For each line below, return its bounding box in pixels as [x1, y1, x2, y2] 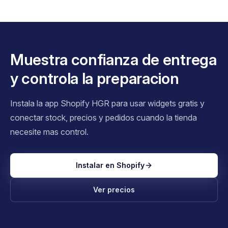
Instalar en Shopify [75, 160, 145, 169]
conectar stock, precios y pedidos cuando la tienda [10, 112, 197, 123]
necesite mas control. [10, 126, 89, 137]
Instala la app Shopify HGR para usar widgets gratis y [10, 98, 205, 108]
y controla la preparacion [10, 69, 179, 88]
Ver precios [93, 185, 135, 194]
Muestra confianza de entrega [10, 50, 217, 69]
